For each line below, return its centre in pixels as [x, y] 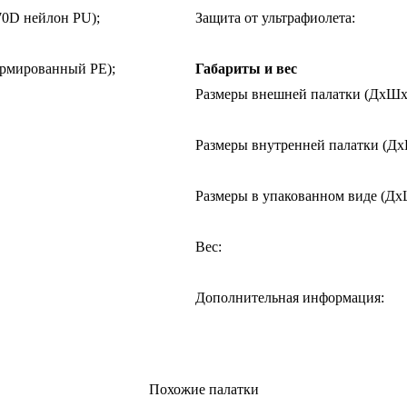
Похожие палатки [203, 389]
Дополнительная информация [288, 297]
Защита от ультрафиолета [273, 17]
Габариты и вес [246, 68]
